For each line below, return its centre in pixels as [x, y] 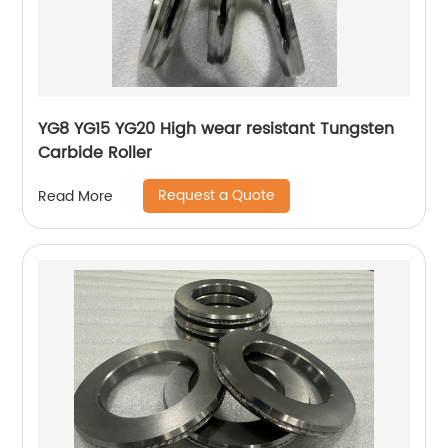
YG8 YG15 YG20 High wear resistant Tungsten [216, 129]
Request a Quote [217, 196]
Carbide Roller [95, 153]
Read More [76, 196]
